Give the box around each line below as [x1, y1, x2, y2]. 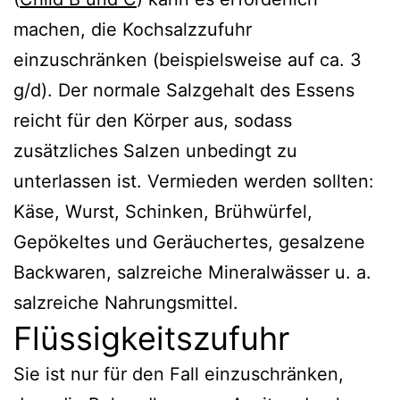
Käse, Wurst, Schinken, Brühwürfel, [13, 200, 312, 222]
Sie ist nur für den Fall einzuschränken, [13, 362, 344, 385]
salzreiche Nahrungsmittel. [13, 291, 238, 313]
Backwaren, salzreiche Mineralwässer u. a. [13, 261, 371, 283]
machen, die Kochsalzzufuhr [13, 18, 252, 40]
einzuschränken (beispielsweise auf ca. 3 [13, 48, 362, 71]
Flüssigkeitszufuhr [13, 318, 289, 358]
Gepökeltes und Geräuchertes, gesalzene [13, 230, 365, 253]
